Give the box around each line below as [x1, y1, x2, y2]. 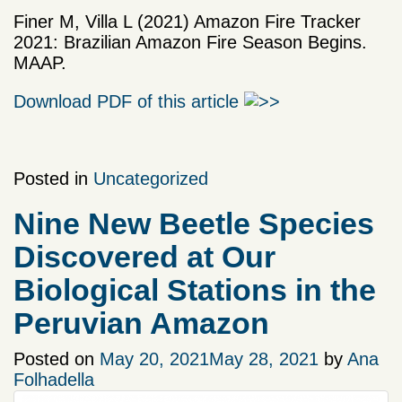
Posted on [13, 349, 100, 370]
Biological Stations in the [13, 273, 376, 308]
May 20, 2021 [100, 349, 209, 370]
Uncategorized [93, 169, 208, 189]
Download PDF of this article [13, 92, 244, 112]
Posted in [13, 169, 93, 189]
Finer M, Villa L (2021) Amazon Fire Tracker [13, 12, 361, 32]
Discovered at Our [13, 240, 275, 275]
